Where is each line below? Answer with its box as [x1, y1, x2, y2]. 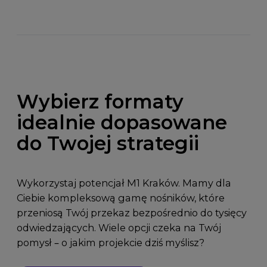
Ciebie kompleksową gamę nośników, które [16, 191, 225, 204]
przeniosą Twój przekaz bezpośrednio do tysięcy [16, 206, 247, 219]
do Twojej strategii [16, 131, 199, 155]
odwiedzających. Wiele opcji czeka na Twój [16, 221, 221, 234]
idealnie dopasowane [16, 110, 227, 134]
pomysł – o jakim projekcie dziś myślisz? [16, 236, 204, 249]
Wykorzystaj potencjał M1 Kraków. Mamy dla [16, 176, 231, 189]
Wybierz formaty [16, 89, 184, 113]
